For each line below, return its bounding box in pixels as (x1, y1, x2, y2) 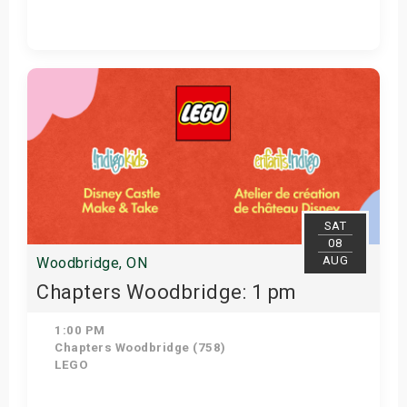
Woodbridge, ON (36, 254, 147, 272)
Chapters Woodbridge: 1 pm (36, 281, 297, 303)
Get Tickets (159, 61, 233, 75)
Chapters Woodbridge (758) (51, 341, 226, 354)
